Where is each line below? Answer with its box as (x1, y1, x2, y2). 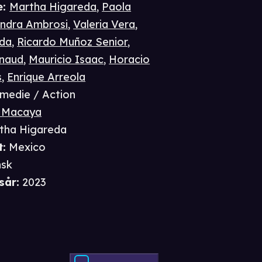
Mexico (9, 140, 46, 154)
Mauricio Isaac (29, 53, 104, 67)
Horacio (109, 53, 150, 67)
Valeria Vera (73, 18, 136, 32)
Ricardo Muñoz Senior (17, 35, 128, 49)
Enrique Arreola (7, 70, 86, 84)
